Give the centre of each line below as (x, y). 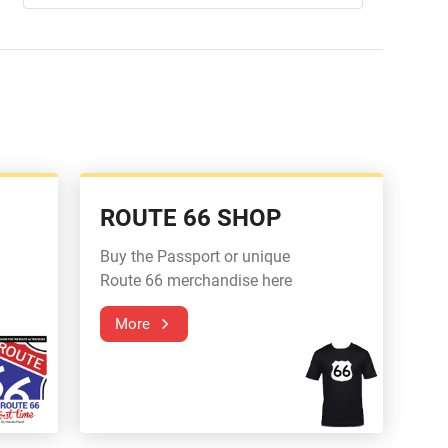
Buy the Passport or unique (194, 256)
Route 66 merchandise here (195, 280)
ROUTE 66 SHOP (190, 217)
